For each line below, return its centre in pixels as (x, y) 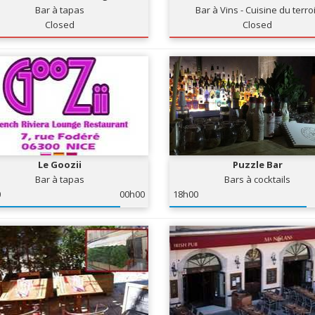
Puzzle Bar (257, 165)
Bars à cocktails (258, 179)
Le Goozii (60, 165)
